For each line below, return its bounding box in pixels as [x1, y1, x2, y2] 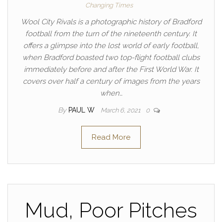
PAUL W [68, 106, 97, 114]
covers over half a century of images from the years [22, 77, 200, 86]
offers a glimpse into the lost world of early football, [23, 41, 199, 50]
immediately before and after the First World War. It [23, 65, 199, 74]
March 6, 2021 [101, 107, 142, 114]
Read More [92, 133, 130, 142]
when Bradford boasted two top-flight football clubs [22, 53, 200, 62]
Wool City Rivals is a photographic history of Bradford [20, 17, 202, 26]
